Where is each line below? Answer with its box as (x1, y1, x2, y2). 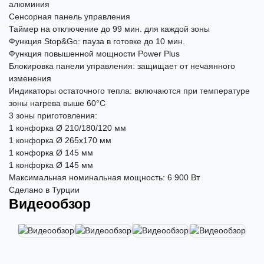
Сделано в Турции (9, 185, 80, 195)
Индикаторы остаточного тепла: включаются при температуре (9, 86, 250, 96)
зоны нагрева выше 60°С (9, 98, 105, 108)
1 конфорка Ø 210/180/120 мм (9, 123, 126, 133)
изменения (9, 74, 51, 84)
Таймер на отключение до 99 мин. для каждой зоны (9, 24, 210, 34)
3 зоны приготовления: (9, 111, 97, 121)
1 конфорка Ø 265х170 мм (9, 136, 111, 146)
